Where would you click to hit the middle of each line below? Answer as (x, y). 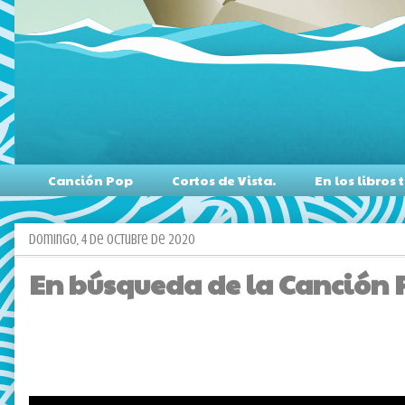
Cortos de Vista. (224, 180)
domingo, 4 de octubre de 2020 (112, 239)
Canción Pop (90, 180)
